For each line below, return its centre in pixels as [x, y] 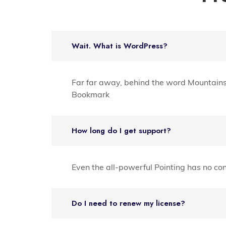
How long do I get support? [121, 130]
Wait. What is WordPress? [120, 46]
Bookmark [91, 94]
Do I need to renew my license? [128, 203]
